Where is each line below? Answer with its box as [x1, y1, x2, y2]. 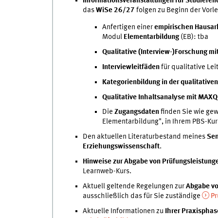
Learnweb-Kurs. [82, 167, 131, 176]
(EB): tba [179, 33, 208, 41]
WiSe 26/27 [95, 6, 136, 15]
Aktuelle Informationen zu [82, 207, 165, 215]
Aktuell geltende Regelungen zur [82, 182, 186, 190]
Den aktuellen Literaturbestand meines [82, 133, 207, 141]
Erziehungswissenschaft [82, 143, 160, 151]
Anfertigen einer [102, 23, 154, 32]
